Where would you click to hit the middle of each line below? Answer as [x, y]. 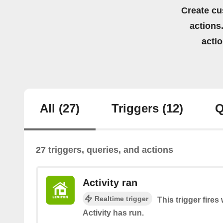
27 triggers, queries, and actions [105, 150]
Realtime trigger [121, 199]
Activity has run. [113, 213]
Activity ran [110, 183]
